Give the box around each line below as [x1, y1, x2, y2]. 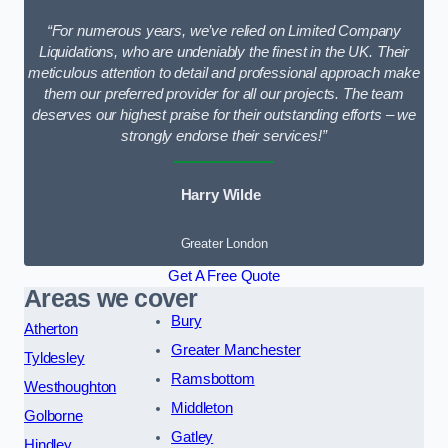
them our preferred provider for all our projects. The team [44, 85, 404, 102]
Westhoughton [24, 378, 117, 395]
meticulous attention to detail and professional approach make [27, 64, 421, 81]
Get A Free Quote [168, 267, 280, 284]
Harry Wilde [180, 187, 261, 204]
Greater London [180, 235, 268, 251]
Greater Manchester [171, 341, 301, 358]
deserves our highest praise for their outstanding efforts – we [32, 106, 416, 123]
